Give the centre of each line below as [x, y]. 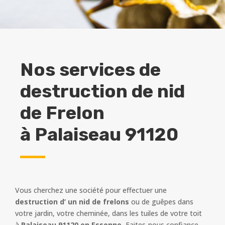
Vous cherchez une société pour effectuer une [91, 190]
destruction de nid [102, 91]
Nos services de [90, 69]
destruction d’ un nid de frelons [72, 201]
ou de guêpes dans [161, 201]
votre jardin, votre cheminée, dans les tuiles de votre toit [108, 213]
